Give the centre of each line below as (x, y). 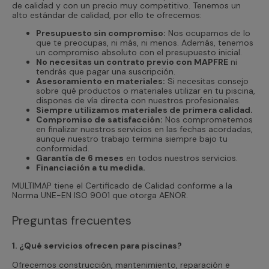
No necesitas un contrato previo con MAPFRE (132, 62)
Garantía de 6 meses (80, 158)
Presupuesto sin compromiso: (101, 33)
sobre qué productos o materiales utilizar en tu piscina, (146, 90)
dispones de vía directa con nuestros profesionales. (138, 100)
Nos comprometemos (208, 119)
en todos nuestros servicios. (181, 158)
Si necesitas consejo (207, 81)
